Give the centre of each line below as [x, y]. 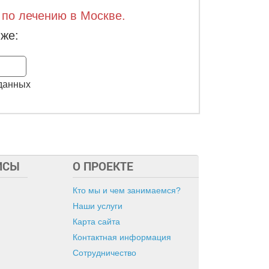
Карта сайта [96, 222]
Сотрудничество [104, 253]
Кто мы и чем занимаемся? [127, 190]
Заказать [104, 66]
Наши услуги [98, 206]
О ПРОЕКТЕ [103, 166]
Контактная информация [122, 237]
